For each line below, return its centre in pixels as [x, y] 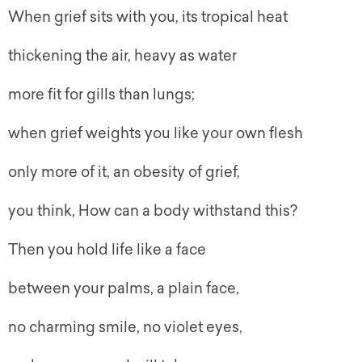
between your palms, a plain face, [124, 289]
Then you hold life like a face [107, 250]
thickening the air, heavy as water [122, 56]
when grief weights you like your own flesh [156, 134]
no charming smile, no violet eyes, [125, 328]
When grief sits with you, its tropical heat [148, 17]
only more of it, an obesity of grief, [124, 173]
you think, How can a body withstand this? [153, 211]
